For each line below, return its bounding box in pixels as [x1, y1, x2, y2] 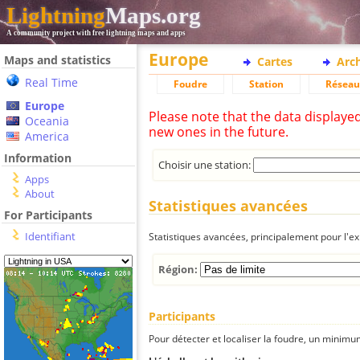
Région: [158, 261, 201, 276]
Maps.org [105, 2, 201, 28]
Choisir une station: [158, 157, 254, 172]
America [25, 129, 69, 144]
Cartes [257, 54, 292, 69]
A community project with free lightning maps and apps [6, 29, 186, 37]
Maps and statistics [4, 52, 111, 67]
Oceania [25, 113, 69, 129]
